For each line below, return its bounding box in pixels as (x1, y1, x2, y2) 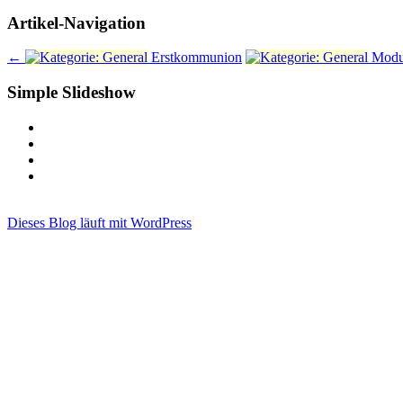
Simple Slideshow (7, 82, 136, 102)
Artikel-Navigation (7, 13, 146, 32)
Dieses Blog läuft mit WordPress (7, 214, 192, 230)
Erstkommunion (148, 49, 242, 66)
